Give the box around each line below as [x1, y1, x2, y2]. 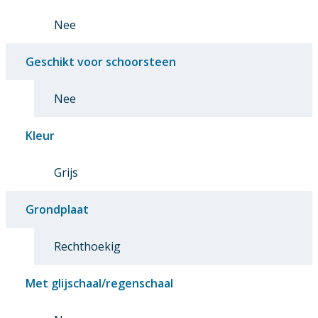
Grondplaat [26, 201, 89, 217]
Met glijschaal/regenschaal [26, 275, 173, 291]
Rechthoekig [54, 238, 121, 254]
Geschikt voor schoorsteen [26, 53, 176, 70]
